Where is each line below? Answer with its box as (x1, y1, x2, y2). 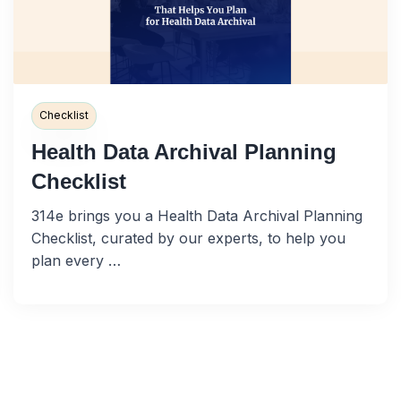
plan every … (31, 251, 121, 269)
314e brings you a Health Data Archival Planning (31, 206, 363, 225)
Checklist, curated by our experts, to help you (31, 228, 346, 247)
